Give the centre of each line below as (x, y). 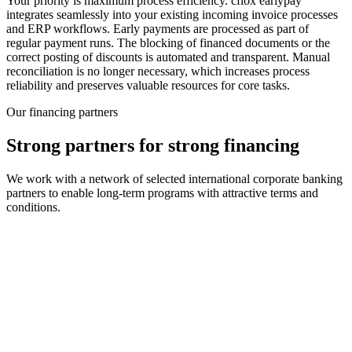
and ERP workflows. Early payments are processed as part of (158, 29)
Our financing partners (62, 112)
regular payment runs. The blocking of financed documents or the (168, 43)
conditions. (33, 207)
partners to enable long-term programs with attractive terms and (162, 193)
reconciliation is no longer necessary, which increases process (158, 71)
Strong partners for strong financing (153, 146)
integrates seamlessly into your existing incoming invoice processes (172, 15)
